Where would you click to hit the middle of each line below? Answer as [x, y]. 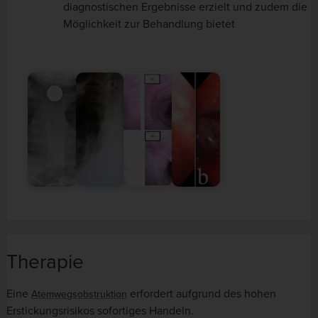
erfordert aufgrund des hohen [202, 294]
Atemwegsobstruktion [79, 295]
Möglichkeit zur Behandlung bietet [149, 24]
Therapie [45, 262]
